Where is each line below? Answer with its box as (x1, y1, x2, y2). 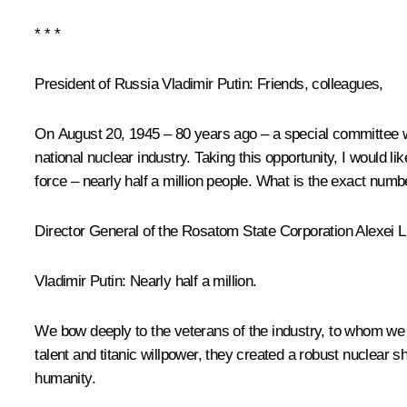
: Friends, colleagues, (249, 74, 383, 93)
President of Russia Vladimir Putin (35, 74, 249, 93)
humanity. (35, 369, 95, 387)
